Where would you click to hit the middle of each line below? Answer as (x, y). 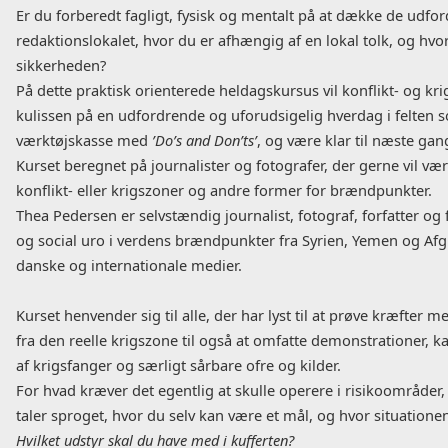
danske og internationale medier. (129, 265)
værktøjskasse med (84, 140)
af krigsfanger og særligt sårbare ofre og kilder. (180, 365)
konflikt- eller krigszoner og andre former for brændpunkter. (224, 190)
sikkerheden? (61, 65)
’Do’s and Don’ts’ (204, 140)
